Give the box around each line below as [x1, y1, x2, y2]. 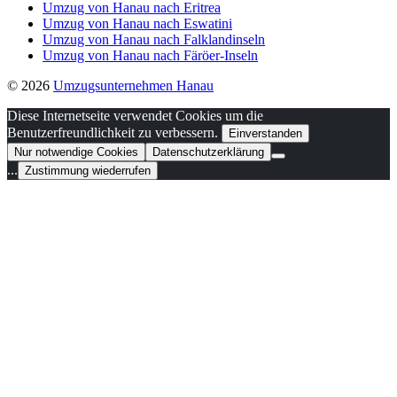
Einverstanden [229, 127, 302, 140]
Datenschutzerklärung [152, 145, 264, 159]
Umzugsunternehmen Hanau [53, 78, 214, 93]
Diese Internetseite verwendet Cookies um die [7, 108, 263, 123]
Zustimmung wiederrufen [25, 164, 151, 177]
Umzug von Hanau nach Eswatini [43, 16, 232, 31]
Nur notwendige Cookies [14, 145, 138, 159]
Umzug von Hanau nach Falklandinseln [43, 32, 265, 47]
